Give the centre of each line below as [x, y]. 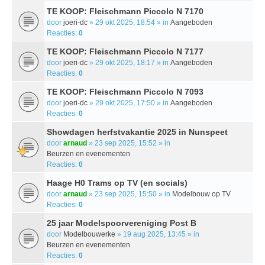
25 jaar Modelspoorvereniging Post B [122, 223]
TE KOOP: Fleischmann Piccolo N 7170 [125, 11]
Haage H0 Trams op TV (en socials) [117, 182]
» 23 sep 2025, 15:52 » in [129, 143]
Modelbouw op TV [201, 194]
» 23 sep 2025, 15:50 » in [130, 194]
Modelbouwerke [89, 234]
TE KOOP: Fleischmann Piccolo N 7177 [125, 51]
